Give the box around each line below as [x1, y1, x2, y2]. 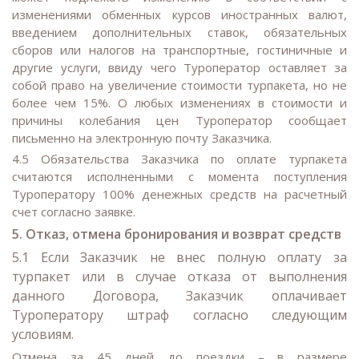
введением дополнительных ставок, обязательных [12, 23, 347, 40]
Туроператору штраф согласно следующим [12, 306, 347, 325]
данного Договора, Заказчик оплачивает [12, 287, 347, 305]
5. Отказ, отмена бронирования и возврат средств [12, 225, 341, 244]
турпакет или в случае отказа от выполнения [12, 268, 347, 286]
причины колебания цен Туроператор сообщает [12, 111, 347, 128]
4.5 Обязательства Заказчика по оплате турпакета [12, 151, 347, 167]
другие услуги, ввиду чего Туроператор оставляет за [12, 58, 347, 75]
